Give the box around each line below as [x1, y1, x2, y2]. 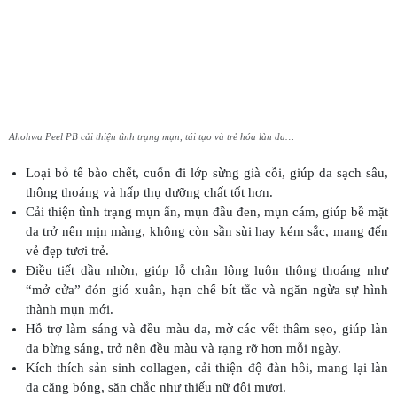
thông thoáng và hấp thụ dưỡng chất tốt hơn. [25, 185, 273, 200]
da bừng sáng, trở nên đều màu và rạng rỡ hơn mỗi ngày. [25, 341, 341, 356]
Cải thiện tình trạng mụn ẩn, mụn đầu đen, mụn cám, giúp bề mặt [25, 205, 388, 220]
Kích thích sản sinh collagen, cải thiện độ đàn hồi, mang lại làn [25, 361, 388, 376]
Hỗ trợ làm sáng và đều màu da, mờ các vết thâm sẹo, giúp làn [25, 322, 388, 337]
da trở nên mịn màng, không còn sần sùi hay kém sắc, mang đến [25, 224, 388, 239]
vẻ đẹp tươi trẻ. [25, 244, 109, 259]
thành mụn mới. [25, 302, 113, 317]
